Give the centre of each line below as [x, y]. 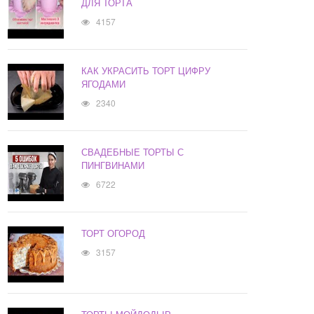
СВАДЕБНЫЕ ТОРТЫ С [133, 152]
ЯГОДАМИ [104, 84]
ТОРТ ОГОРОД [114, 233]
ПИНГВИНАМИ [113, 165]
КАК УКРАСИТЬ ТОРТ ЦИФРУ [146, 71]
